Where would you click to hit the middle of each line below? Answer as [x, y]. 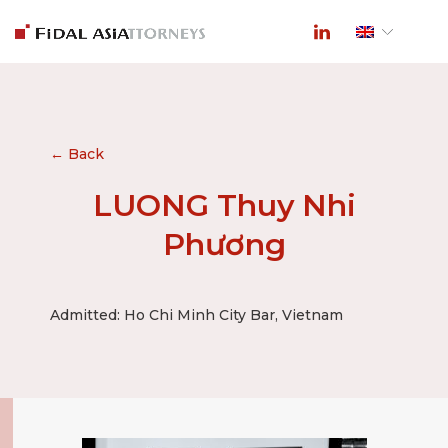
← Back [77, 154]
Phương [224, 244]
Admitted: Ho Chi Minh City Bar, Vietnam [196, 315]
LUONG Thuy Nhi [224, 205]
